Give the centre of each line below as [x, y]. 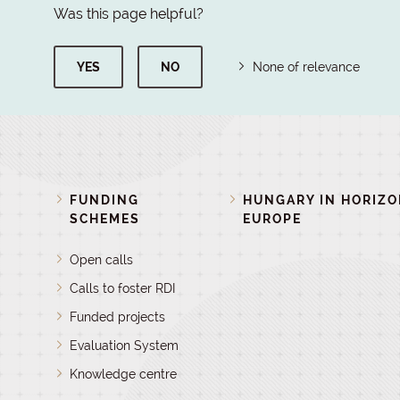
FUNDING [105, 200]
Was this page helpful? [129, 14]
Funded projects [118, 317]
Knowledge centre [124, 374]
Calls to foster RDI [123, 288]
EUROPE [272, 219]
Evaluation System [125, 346]
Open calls [102, 260]
